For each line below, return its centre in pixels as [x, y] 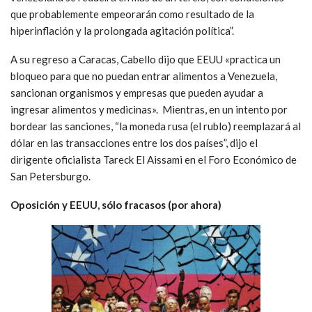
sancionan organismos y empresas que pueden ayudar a [137, 93]
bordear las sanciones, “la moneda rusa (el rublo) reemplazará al [156, 126]
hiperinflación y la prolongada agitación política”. [122, 31]
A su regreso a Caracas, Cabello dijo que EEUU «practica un [146, 60]
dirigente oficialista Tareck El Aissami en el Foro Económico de [154, 160]
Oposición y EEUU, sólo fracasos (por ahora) [116, 205]
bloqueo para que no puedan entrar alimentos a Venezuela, [144, 76]
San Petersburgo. [50, 177]
